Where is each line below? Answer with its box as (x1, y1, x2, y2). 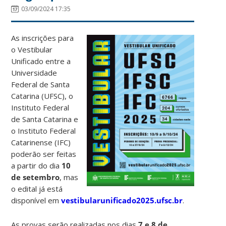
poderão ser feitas (11, 148, 77, 159)
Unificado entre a (11, 55, 71, 66)
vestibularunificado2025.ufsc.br (61, 195, 183, 205)
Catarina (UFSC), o (11, 90, 74, 101)
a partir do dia (11, 160, 62, 171)
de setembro (11, 172, 60, 182)
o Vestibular (11, 44, 53, 54)
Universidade (11, 67, 58, 78)
